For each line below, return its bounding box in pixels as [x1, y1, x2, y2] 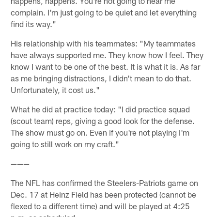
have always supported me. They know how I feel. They [11, 50, 204, 60]
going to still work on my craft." [11, 139, 120, 149]
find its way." [11, 19, 57, 29]
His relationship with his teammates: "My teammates [11, 38, 196, 48]
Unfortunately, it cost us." [11, 85, 100, 95]
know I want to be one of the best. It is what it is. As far [11, 62, 201, 72]
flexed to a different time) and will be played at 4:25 [11, 201, 190, 211]
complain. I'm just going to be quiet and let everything [11, 7, 197, 17]
